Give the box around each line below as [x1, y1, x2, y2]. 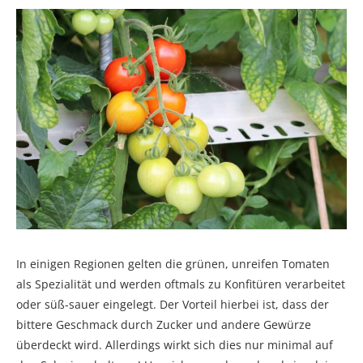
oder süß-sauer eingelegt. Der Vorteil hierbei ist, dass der [16, 296, 329, 312]
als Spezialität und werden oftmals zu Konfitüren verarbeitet [16, 275, 345, 292]
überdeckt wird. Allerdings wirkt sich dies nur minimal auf [16, 336, 333, 352]
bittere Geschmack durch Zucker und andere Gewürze [16, 316, 311, 332]
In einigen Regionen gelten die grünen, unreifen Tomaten [16, 255, 330, 271]
